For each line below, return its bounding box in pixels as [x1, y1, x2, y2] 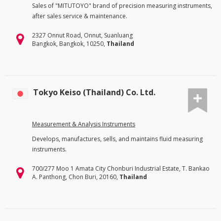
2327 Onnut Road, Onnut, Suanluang [32, 31, 133, 39]
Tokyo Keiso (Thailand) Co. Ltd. [33, 86, 155, 98]
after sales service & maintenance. [32, 11, 127, 20]
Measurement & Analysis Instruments [32, 120, 135, 129]
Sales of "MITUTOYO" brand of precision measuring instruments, [32, 1, 212, 10]
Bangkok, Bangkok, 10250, [32, 39, 107, 48]
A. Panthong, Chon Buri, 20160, [32, 173, 119, 182]
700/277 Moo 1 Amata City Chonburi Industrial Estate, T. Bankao [32, 164, 210, 173]
